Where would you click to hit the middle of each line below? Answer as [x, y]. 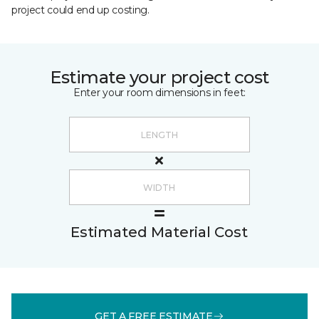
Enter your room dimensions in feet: [159, 93]
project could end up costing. [80, 10]
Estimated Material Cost [159, 232]
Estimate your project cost [159, 77]
